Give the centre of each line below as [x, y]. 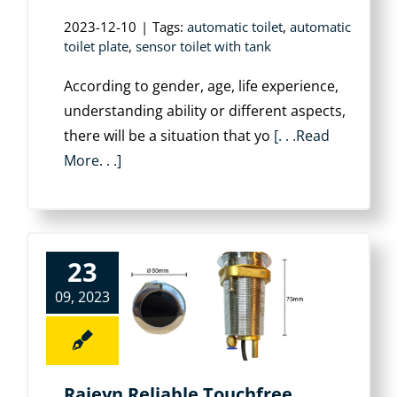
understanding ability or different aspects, [205, 111]
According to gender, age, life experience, [201, 86]
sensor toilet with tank [203, 46]
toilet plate [96, 46]
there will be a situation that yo [169, 136]
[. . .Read [302, 136]
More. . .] [93, 160]
